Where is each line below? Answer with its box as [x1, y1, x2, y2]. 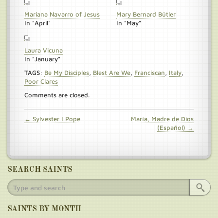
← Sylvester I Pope [24, 115, 80, 123]
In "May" [116, 19, 141, 27]
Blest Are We [93, 69, 130, 76]
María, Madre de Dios [131, 115, 194, 123]
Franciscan [134, 69, 165, 76]
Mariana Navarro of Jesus [24, 10, 100, 18]
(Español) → [157, 124, 194, 131]
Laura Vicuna [24, 46, 63, 54]
